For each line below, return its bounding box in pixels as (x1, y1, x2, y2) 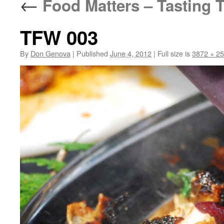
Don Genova (30, 48, 70, 58)
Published (76, 48, 108, 58)
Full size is (155, 48, 192, 58)
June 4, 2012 (110, 48, 151, 58)
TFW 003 (20, 23, 98, 51)
